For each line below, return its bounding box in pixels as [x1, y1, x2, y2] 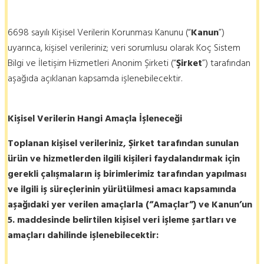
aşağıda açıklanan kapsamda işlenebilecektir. [8, 70, 182, 86]
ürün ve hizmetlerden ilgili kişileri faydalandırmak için [8, 150, 240, 166]
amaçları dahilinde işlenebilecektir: [8, 227, 159, 243]
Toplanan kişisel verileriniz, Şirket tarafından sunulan [8, 135, 239, 151]
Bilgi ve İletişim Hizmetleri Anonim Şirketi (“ [8, 55, 176, 71]
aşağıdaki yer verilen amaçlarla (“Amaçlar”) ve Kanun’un [8, 196, 252, 212]
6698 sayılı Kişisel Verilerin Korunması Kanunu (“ [8, 24, 191, 40]
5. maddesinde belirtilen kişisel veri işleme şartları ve [8, 212, 236, 227]
